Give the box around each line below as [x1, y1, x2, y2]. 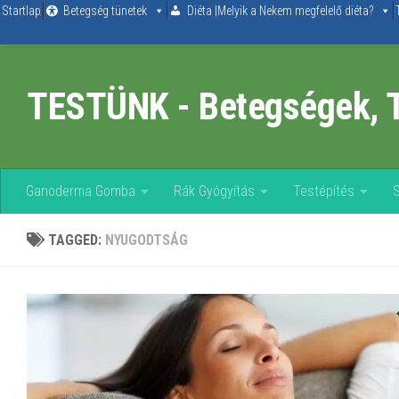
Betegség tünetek [63, 4, 147, 19]
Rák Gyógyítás [174, 183, 255, 199]
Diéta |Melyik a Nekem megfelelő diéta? [187, 4, 373, 19]
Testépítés [293, 183, 354, 199]
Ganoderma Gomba [26, 183, 135, 199]
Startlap [2, 4, 41, 19]
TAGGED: [48, 232, 105, 248]
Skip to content [24, 17, 118, 34]
